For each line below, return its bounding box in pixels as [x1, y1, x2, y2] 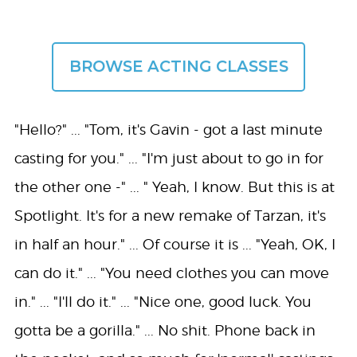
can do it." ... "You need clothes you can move [14, 264, 329, 281]
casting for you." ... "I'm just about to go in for [14, 149, 324, 167]
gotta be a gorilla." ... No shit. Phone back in [14, 321, 316, 339]
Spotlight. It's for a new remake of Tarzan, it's [14, 206, 326, 224]
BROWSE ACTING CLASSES [69, 57, 288, 76]
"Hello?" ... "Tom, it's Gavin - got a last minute [14, 120, 323, 138]
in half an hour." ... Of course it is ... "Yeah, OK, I [14, 235, 335, 253]
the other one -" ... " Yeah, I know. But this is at [14, 178, 335, 195]
